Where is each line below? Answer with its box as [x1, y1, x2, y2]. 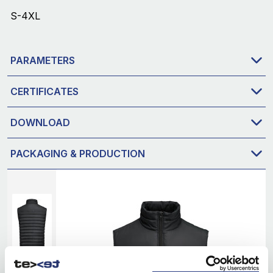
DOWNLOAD [10, 116, 70, 129]
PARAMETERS [10, 54, 75, 66]
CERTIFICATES [10, 85, 79, 97]
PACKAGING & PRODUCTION [10, 147, 145, 160]
